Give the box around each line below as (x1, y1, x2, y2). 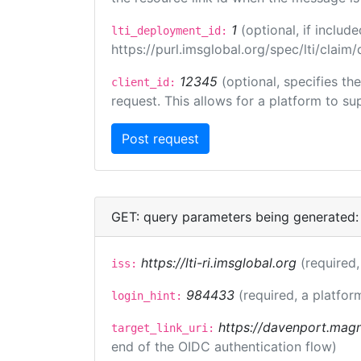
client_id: (111, 76, 176, 89)
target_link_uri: (111, 322, 214, 334)
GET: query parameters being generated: (111, 209, 359, 225)
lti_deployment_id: (111, 24, 227, 37)
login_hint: (111, 289, 182, 302)
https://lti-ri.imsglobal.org (141, 255, 297, 271)
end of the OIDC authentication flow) (111, 338, 337, 355)
